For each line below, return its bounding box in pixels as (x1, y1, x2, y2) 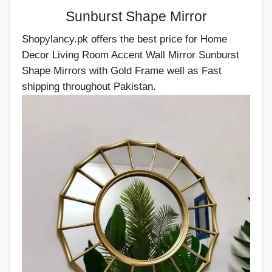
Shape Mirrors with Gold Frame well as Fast (22, 65, 222, 77)
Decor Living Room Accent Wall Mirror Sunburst (22, 49, 239, 61)
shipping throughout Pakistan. (22, 81, 156, 93)
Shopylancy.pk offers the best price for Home (22, 33, 227, 46)
